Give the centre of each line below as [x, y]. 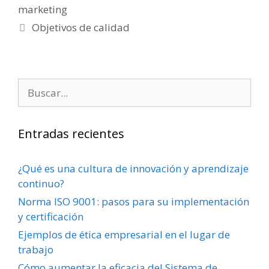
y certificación [51, 217]
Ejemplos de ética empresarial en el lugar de [124, 235]
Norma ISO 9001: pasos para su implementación [134, 202]
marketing [43, 10]
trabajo [36, 250]
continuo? [41, 184]
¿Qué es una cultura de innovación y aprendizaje [133, 169]
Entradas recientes [71, 134]
